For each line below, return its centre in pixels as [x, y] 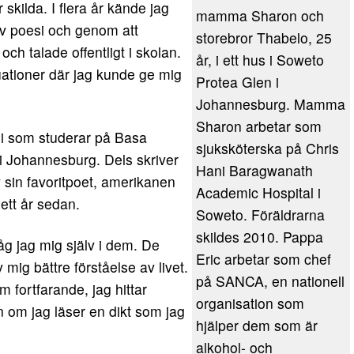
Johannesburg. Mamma [271, 104]
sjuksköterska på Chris [267, 148]
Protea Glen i [237, 82]
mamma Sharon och [260, 15]
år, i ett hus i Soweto [260, 60]
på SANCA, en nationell [270, 281]
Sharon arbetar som [259, 126]
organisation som [250, 303]
